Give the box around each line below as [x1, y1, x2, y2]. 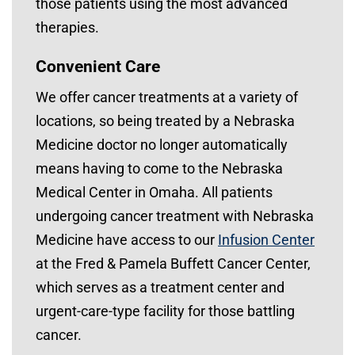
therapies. [36, 19, 102, 36]
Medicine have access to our [36, 231, 218, 249]
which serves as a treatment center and [36, 279, 284, 296]
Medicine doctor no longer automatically [36, 136, 288, 154]
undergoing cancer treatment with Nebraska [36, 208, 314, 225]
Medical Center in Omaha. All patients [36, 184, 273, 201]
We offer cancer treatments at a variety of [36, 89, 298, 106]
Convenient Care [36, 57, 160, 77]
